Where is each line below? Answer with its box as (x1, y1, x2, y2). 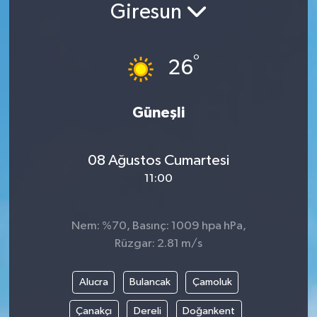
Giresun (110, 1, 186, 23)
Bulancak (129, 276, 171, 287)
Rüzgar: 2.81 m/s (115, 238, 202, 250)
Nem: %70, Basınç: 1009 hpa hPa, (71, 220, 246, 233)
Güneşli (132, 105, 185, 121)
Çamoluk (192, 276, 232, 287)
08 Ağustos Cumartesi (88, 152, 229, 168)
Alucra (79, 276, 108, 287)
